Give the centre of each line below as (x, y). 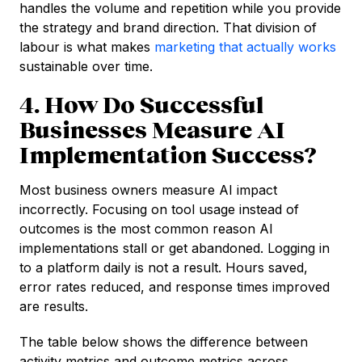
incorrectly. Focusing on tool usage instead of (159, 210)
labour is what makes (87, 47)
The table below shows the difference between (164, 342)
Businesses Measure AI (152, 130)
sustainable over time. (86, 67)
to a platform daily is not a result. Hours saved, (164, 268)
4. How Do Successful (141, 105)
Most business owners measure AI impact (148, 190)
